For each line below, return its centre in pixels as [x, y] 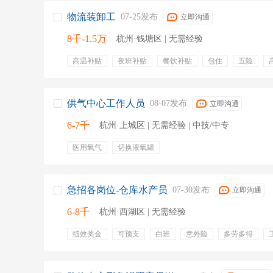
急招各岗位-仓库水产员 [117, 190]
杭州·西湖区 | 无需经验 [143, 212]
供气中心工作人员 [106, 103]
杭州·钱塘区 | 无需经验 [160, 39]
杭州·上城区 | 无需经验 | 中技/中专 [164, 125]
